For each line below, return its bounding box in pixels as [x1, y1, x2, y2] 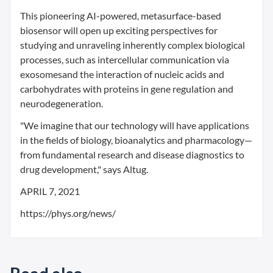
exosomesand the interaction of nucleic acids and [20, 68, 224, 80]
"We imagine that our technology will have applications [20, 119, 249, 131]
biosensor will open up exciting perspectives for [20, 24, 218, 36]
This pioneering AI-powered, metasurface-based [20, 10, 221, 21]
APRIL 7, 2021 [20, 185, 80, 197]
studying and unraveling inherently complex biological [20, 39, 245, 51]
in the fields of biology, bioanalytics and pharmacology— [20, 134, 252, 146]
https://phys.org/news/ [20, 207, 116, 219]
